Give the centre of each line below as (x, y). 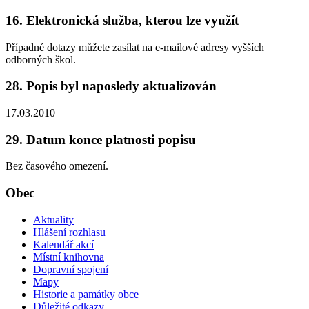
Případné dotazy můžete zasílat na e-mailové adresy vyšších (135, 47)
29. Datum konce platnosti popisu (101, 139)
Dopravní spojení (71, 269)
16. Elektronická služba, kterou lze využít (122, 20)
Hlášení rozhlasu (69, 232)
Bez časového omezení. (57, 166)
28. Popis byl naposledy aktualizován (111, 86)
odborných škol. (41, 59)
